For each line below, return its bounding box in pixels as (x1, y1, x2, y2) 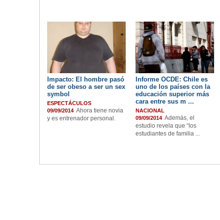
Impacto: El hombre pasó (47, 76, 124, 83)
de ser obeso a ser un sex (47, 83, 125, 90)
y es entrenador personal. (47, 115, 115, 122)
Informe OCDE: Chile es (136, 76, 208, 83)
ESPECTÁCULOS (47, 100, 91, 106)
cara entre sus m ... (136, 98, 194, 105)
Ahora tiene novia (76, 107, 123, 114)
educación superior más (136, 90, 209, 98)
